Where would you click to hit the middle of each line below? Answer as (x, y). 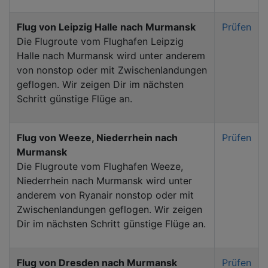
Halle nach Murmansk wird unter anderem (111, 55)
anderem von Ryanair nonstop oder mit (105, 195)
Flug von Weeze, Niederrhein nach (97, 137)
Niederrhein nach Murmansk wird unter (104, 180)
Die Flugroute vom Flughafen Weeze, (100, 166)
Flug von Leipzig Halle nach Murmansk (106, 27)
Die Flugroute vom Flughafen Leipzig (100, 41)
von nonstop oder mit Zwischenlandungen (112, 70)
